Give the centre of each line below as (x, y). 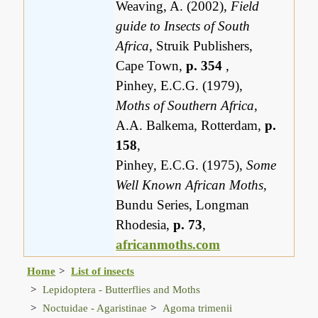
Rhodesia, (145, 225)
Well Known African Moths (190, 185)
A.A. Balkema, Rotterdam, (191, 126)
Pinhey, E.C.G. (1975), (181, 165)
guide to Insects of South (183, 26)
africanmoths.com (168, 245)
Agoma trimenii (198, 308)
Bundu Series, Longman (183, 205)
